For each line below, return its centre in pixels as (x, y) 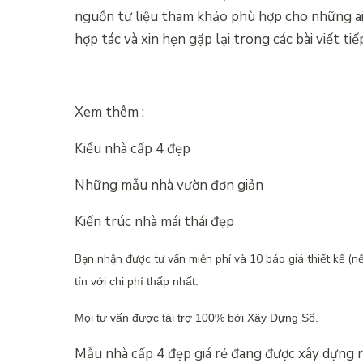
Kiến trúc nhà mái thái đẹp (154, 221)
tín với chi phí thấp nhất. (137, 281)
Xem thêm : (109, 112)
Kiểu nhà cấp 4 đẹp (132, 148)
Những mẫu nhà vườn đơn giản (169, 185)
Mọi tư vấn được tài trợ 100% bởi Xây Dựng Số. (196, 317)
